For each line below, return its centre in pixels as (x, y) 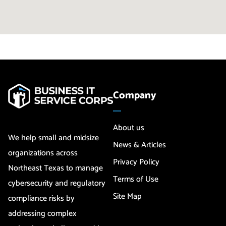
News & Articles (139, 145)
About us (129, 128)
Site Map (127, 197)
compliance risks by (41, 199)
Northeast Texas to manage (55, 168)
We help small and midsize (53, 138)
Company (135, 96)
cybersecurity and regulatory (57, 184)
